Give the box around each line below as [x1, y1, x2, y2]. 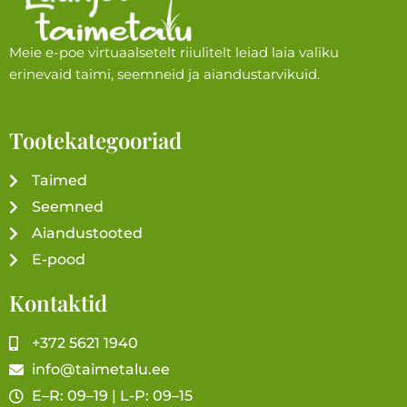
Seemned [32, 197, 104, 215]
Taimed [32, 171, 87, 189]
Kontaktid [9, 287, 107, 317]
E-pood [32, 250, 85, 268]
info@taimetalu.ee [32, 360, 170, 378]
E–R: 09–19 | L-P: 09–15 [32, 386, 193, 404]
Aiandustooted [32, 223, 143, 242]
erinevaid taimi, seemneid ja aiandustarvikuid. [9, 65, 323, 83]
